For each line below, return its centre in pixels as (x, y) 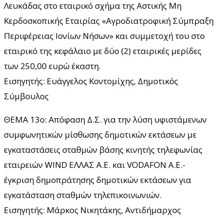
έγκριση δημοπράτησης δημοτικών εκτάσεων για (98, 180)
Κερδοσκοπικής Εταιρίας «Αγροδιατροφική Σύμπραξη (109, 20)
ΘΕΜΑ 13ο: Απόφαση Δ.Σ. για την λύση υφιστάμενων (105, 119)
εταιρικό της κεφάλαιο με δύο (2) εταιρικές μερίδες (103, 51)
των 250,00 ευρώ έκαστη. (52, 66)
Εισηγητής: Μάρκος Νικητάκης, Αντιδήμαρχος (92, 210)
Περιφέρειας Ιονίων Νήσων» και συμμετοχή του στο (104, 36)
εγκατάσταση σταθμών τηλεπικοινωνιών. (83, 195)
